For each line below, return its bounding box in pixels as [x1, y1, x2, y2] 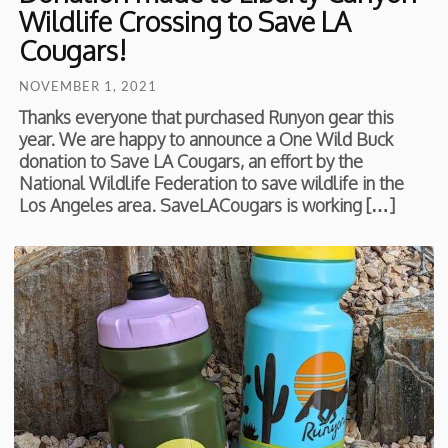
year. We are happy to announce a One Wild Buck [19, 128, 394, 151]
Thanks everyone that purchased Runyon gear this [19, 106, 395, 129]
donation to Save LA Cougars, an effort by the [19, 150, 364, 173]
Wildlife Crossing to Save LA [19, 4, 352, 39]
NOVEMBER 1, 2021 [19, 78, 158, 95]
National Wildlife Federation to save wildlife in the [19, 172, 405, 195]
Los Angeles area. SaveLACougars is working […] [19, 194, 396, 217]
